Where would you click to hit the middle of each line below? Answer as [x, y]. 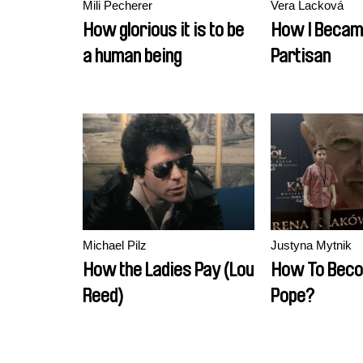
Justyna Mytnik [311, 245]
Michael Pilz [115, 245]
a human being [132, 56]
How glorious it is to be [163, 30]
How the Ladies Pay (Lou [168, 270]
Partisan [301, 56]
